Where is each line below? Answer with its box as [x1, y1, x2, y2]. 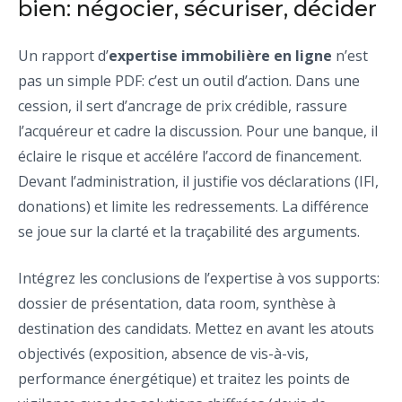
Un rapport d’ [18, 46, 109, 66]
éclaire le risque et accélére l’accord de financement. [18, 146, 362, 167]
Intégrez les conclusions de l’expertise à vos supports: [18, 268, 380, 289]
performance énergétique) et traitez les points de [18, 369, 350, 389]
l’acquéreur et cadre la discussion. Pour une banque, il [18, 121, 378, 142]
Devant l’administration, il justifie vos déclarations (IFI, [18, 171, 379, 192]
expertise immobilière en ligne [109, 46, 332, 66]
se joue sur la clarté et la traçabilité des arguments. [18, 222, 360, 242]
